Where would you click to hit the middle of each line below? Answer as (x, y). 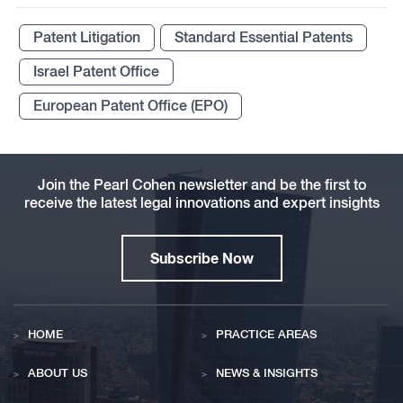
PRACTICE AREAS (266, 335)
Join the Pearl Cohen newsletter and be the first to (201, 185)
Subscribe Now (201, 258)
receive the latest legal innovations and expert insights (201, 203)
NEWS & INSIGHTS (267, 373)
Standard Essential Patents (263, 38)
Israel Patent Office (96, 72)
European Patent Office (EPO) (130, 106)
